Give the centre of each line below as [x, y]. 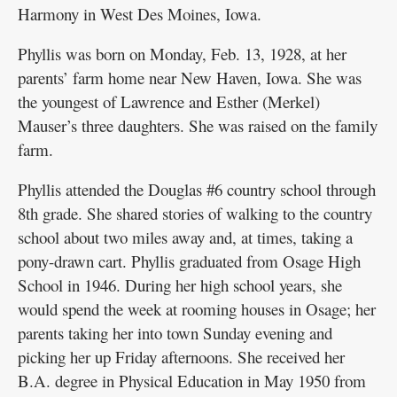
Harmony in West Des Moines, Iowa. [140, 13]
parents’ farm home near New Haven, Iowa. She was [190, 77]
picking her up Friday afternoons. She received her [181, 356]
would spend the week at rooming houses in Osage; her [197, 308]
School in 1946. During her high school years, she [180, 284]
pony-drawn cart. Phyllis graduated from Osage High [189, 261]
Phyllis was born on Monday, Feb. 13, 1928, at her [182, 53]
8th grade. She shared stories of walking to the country [195, 213]
